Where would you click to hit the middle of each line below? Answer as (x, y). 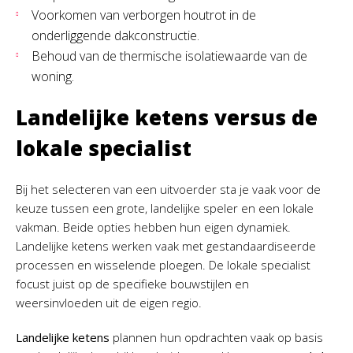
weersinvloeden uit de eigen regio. (109, 303)
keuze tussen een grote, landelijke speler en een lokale (165, 208)
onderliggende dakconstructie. (115, 35)
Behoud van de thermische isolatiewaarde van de (169, 56)
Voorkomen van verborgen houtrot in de (144, 15)
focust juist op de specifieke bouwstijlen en (132, 284)
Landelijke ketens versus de (167, 117)
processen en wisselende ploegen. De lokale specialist (163, 265)
